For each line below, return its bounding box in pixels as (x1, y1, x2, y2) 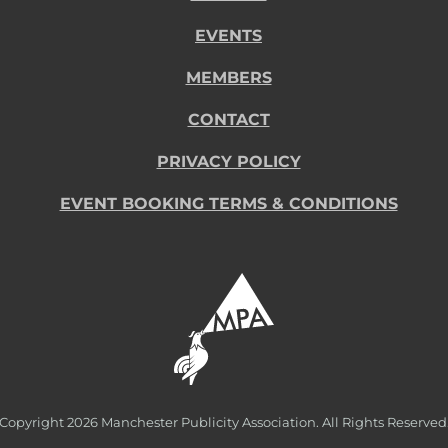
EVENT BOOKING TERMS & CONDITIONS (59, 193, 398, 213)
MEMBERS (185, 67, 272, 87)
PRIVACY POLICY (156, 151, 301, 171)
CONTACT (187, 109, 270, 129)
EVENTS (195, 25, 262, 45)
